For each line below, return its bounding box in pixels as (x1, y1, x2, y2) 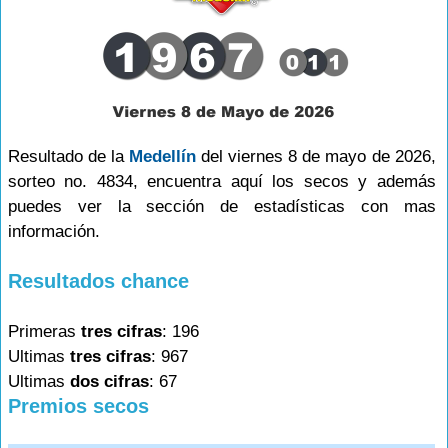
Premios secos (8, 395, 149, 417)
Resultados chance (8, 270, 189, 292)
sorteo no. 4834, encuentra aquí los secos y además (8, 172, 436, 191)
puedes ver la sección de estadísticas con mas (8, 197, 436, 216)
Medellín (129, 147, 197, 166)
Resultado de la (8, 147, 130, 166)
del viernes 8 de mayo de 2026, (196, 147, 436, 166)
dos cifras (70, 372, 149, 391)
